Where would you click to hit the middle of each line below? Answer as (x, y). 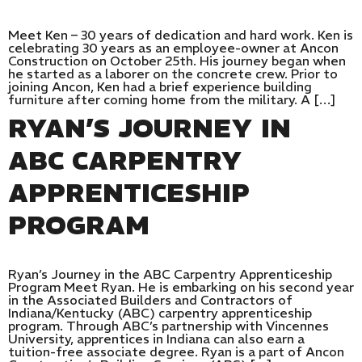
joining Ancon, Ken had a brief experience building (160, 87)
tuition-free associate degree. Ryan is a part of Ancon (176, 352)
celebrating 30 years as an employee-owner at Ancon (173, 48)
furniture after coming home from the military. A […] (172, 100)
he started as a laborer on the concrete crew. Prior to (173, 74)
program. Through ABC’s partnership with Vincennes (168, 326)
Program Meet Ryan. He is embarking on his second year (181, 287)
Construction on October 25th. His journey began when (177, 61)
